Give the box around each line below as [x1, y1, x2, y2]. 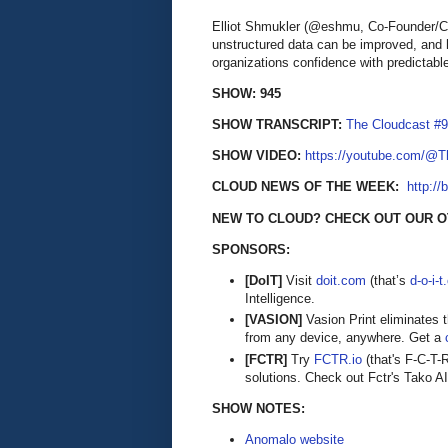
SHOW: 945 [212, 85, 281, 101]
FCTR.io [314, 351, 362, 367]
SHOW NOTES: [212, 400, 305, 416]
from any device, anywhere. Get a [245, 330, 445, 346]
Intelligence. [245, 290, 315, 306]
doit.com [316, 272, 366, 288]
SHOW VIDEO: [212, 148, 305, 164]
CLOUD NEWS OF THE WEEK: [212, 179, 407, 195]
